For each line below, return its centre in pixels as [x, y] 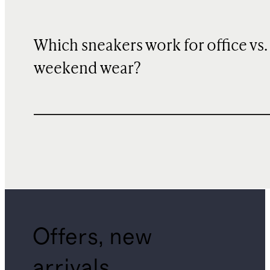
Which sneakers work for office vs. [150, 46]
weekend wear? [87, 69]
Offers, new [93, 237]
